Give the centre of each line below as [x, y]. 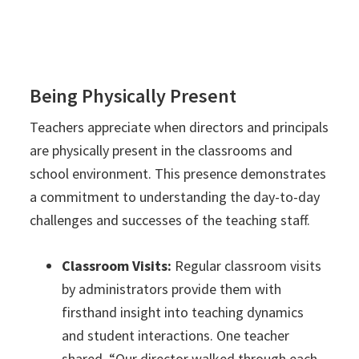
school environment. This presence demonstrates [178, 174]
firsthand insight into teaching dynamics [183, 313]
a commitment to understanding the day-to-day [175, 197]
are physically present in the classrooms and [161, 151]
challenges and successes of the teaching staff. [170, 220]
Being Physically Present [133, 96]
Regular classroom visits [247, 266]
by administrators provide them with [172, 289]
